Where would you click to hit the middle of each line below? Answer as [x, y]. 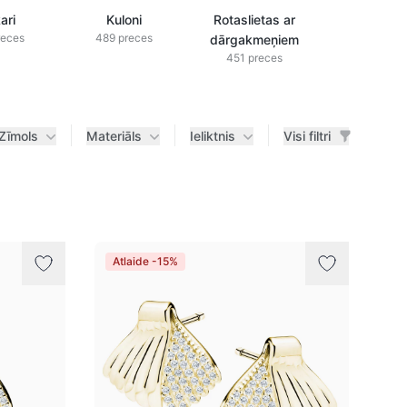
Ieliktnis [213, 136]
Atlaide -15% [145, 261]
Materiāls [114, 136]
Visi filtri [307, 136]
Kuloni [124, 20]
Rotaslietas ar [254, 20]
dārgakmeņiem [254, 40]
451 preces [254, 58]
